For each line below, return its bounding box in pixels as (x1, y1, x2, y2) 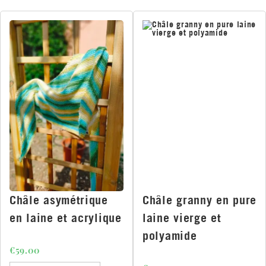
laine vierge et (142, 210, 221, 226)
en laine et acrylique (9, 210, 122, 226)
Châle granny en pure (142, 192, 256, 208)
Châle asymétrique (9, 192, 108, 208)
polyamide (142, 228, 197, 243)
